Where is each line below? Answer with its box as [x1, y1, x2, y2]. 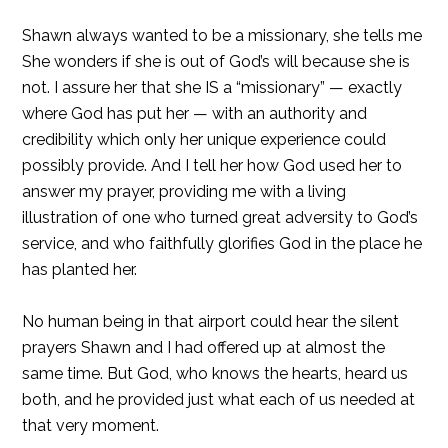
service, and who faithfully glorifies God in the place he [22, 234, 423, 253]
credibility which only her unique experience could [22, 130, 387, 149]
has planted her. [22, 260, 138, 279]
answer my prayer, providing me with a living [22, 182, 347, 201]
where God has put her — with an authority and [22, 104, 368, 123]
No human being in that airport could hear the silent [22, 312, 400, 331]
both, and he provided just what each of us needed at [22, 390, 416, 409]
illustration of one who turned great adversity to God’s [22, 208, 419, 227]
